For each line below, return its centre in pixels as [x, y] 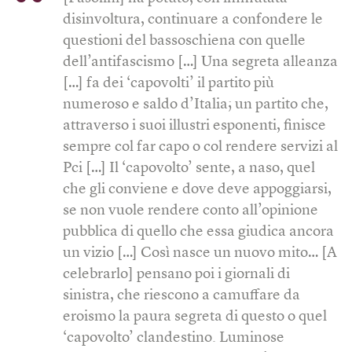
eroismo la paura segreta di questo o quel [195, 317]
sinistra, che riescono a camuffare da [181, 295]
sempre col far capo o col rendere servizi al [200, 147]
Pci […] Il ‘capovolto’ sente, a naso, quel [189, 168]
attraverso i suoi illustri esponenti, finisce [194, 126]
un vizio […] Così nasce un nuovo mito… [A [200, 253]
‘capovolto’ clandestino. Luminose [174, 338]
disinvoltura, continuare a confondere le [193, 20]
